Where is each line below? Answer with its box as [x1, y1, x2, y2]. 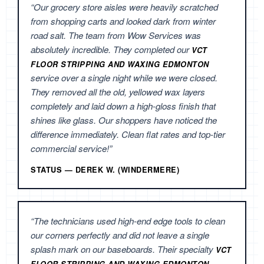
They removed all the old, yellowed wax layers [31, 85, 205, 98]
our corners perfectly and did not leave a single [31, 229, 209, 242]
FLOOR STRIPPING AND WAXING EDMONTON [31, 59, 209, 70]
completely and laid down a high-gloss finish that [31, 100, 216, 113]
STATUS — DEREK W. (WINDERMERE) [31, 164, 179, 176]
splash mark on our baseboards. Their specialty [31, 243, 216, 256]
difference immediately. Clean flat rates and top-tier [31, 128, 225, 141]
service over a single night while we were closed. [31, 71, 217, 84]
